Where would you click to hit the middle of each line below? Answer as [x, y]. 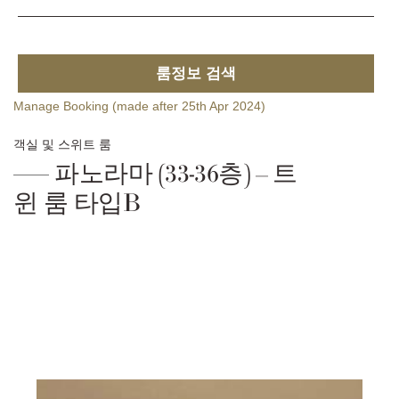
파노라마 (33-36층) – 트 [173, 175]
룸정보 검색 [195, 74]
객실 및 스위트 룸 [62, 144]
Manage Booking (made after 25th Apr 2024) [139, 106]
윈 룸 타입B [77, 204]
